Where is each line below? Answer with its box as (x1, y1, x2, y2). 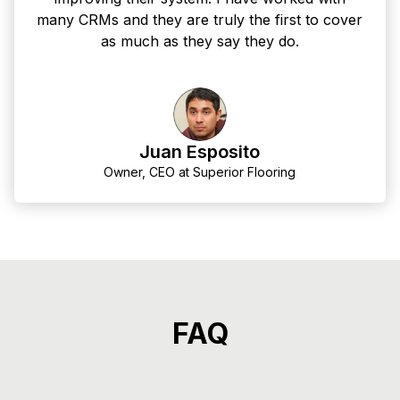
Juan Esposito (139, 140, 261, 162)
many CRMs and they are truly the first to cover (37, 10, 363, 29)
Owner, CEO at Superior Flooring (104, 163, 296, 179)
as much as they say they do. (100, 31, 299, 50)
